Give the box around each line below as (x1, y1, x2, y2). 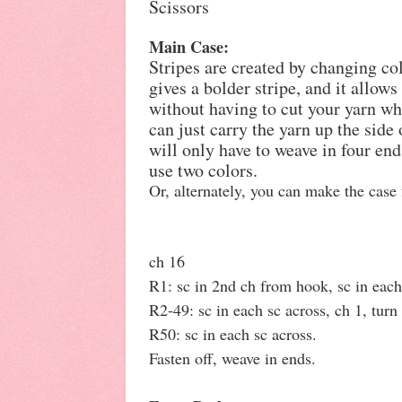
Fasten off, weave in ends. (149, 346, 316, 369)
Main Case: (149, 34, 229, 58)
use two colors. (149, 157, 258, 182)
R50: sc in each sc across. (149, 322, 317, 345)
